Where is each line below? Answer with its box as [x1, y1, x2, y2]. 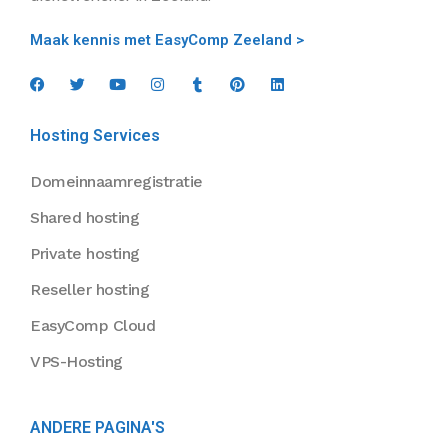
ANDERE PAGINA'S [30, 418, 165, 438]
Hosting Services [30, 126, 160, 146]
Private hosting [30, 244, 140, 264]
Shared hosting [30, 208, 139, 228]
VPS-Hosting [30, 352, 123, 372]
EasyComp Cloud [30, 316, 155, 336]
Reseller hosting [30, 280, 149, 300]
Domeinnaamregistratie [30, 172, 203, 192]
